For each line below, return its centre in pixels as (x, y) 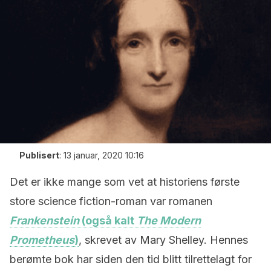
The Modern (169, 220)
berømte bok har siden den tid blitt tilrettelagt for (131, 259)
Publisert (39, 155)
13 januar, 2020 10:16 (104, 155)
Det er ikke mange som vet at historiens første (125, 182)
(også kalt (108, 220)
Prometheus (42, 240)
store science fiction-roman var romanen (111, 201)
